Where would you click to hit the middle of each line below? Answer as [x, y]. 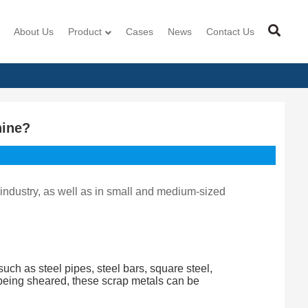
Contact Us [231, 32]
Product [85, 32]
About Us [34, 32]
